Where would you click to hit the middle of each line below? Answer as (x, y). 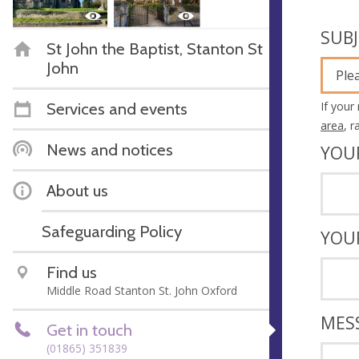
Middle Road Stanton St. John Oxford (142, 290)
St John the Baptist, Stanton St (155, 48)
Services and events (117, 108)
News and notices (110, 149)
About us (77, 190)
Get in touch (89, 329)
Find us (72, 272)
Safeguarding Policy (112, 231)
